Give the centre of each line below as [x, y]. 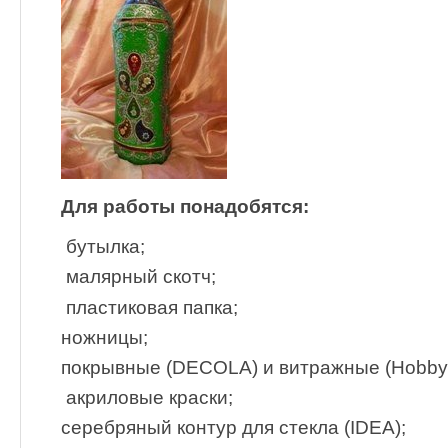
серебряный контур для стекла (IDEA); [233, 428]
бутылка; [103, 247]
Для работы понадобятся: [185, 207]
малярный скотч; [138, 277]
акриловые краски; [147, 397]
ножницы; [104, 337]
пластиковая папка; [149, 307]
